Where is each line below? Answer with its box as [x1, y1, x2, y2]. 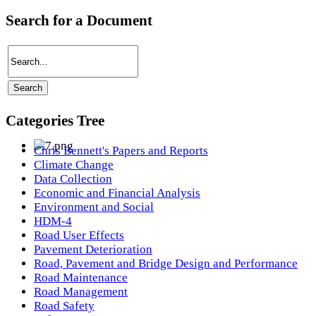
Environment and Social [34, 200, 154, 214]
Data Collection [34, 172, 112, 186]
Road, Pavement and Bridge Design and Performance [34, 257, 298, 270]
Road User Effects [34, 229, 124, 242]
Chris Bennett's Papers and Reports [34, 144, 208, 157]
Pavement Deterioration [34, 243, 152, 256]
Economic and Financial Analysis [34, 186, 200, 200]
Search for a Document [6, 11, 152, 28]
